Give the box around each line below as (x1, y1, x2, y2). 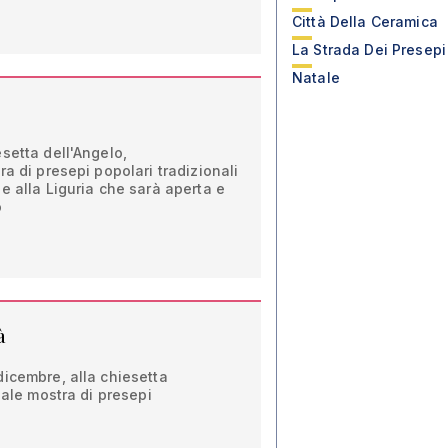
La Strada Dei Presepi (292, 41, 446, 58)
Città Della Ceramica (292, 13, 438, 30)
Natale (292, 69, 340, 86)
